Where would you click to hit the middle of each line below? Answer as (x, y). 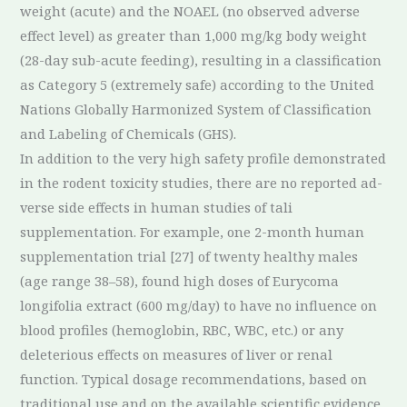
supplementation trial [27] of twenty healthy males (189, 256)
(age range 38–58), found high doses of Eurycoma (180, 280)
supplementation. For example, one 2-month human (193, 231)
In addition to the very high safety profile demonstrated (203, 158)
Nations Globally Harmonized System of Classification (196, 109)
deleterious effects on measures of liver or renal (177, 354)
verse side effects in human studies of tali (157, 207)
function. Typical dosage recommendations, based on (194, 378)
